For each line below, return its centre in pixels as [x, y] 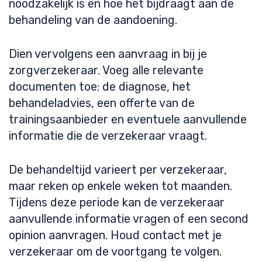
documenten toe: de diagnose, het [100, 87]
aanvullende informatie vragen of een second [129, 219]
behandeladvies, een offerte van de [102, 103]
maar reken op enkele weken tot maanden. [120, 186]
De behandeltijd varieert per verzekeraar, [118, 170]
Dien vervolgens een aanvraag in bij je [108, 54]
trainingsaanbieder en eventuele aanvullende [128, 119]
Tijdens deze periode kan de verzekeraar [117, 202]
